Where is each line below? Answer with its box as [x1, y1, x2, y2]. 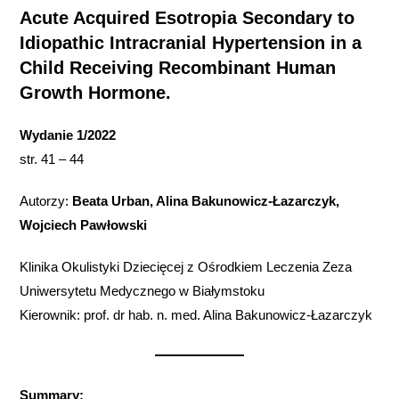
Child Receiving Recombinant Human [20, 58, 337, 77]
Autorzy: [20, 193, 73, 208]
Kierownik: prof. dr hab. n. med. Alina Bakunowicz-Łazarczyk [20, 307, 373, 322]
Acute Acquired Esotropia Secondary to [20, 8, 355, 28]
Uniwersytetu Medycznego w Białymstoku [20, 283, 265, 298]
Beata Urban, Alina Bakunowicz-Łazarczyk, [72, 193, 340, 208]
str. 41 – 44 [20, 151, 85, 167]
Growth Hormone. [20, 83, 172, 102]
